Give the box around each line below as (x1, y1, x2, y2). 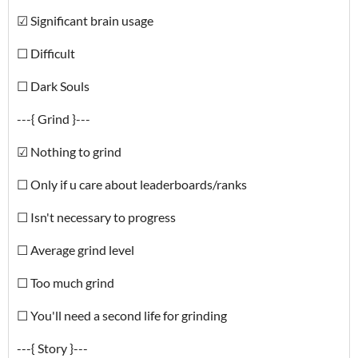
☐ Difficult (17, 46, 75, 61)
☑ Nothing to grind (17, 144, 121, 159)
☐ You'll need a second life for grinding (17, 308, 227, 323)
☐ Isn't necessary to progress (17, 209, 176, 225)
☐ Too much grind (17, 275, 114, 290)
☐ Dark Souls (17, 78, 89, 93)
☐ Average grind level (17, 242, 134, 257)
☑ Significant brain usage (17, 13, 153, 28)
